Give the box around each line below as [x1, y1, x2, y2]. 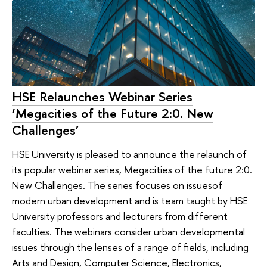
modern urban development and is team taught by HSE [12, 193, 247, 207]
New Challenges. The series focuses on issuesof [12, 178, 222, 192]
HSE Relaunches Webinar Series [12, 88, 193, 106]
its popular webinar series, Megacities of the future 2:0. [12, 162, 252, 176]
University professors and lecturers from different [12, 209, 228, 223]
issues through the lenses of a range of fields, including [12, 240, 249, 254]
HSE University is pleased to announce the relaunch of [12, 147, 247, 161]
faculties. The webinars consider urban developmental [12, 224, 245, 238]
